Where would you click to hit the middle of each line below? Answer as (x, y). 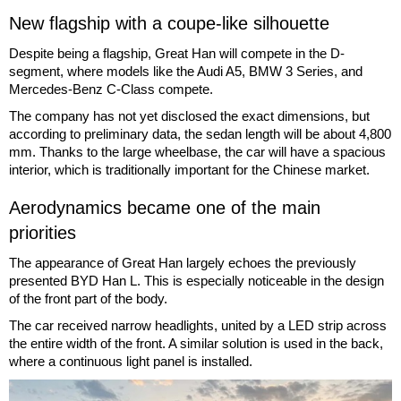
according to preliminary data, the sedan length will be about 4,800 (200, 133)
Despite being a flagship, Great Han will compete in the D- (177, 53)
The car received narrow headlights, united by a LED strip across (198, 325)
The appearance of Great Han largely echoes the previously (183, 262)
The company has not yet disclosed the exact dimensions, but (189, 115)
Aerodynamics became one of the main (165, 207)
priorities (43, 232)
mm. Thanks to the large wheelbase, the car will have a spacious (197, 151)
